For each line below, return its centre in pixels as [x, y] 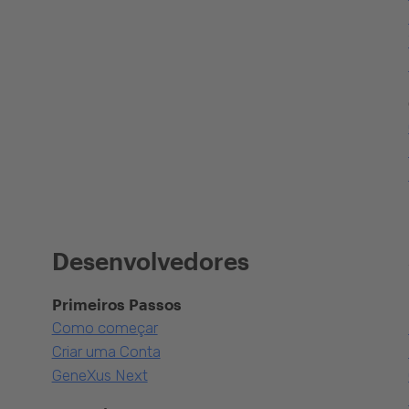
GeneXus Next [100, 375]
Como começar [105, 328]
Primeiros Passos [116, 304]
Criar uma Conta [106, 351]
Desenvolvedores [150, 261]
